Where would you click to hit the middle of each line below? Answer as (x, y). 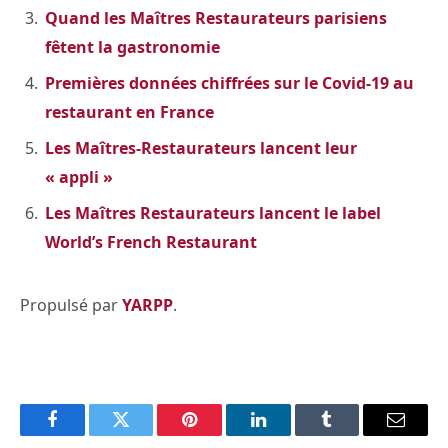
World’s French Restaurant (151, 241)
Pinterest (220, 434)
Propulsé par (71, 304)
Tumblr (352, 434)
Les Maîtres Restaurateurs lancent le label (213, 212)
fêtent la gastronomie (132, 46)
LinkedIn (289, 434)
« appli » (79, 176)
